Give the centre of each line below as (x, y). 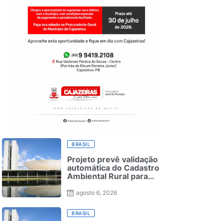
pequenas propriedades (113, 185)
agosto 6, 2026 (96, 192)
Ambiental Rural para (108, 176)
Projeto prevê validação (112, 160)
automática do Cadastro (113, 168)
